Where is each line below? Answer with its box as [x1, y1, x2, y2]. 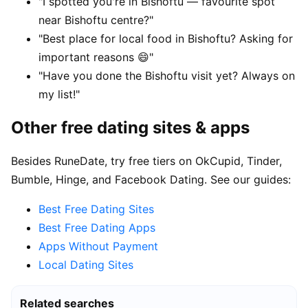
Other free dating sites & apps [11, 118, 250, 138]
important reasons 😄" [38, 50, 153, 65]
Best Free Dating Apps [38, 221, 155, 235]
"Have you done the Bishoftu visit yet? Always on [38, 69, 295, 83]
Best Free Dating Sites [38, 202, 154, 217]
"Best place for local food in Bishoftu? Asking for [38, 32, 293, 46]
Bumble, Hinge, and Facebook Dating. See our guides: [11, 173, 291, 187]
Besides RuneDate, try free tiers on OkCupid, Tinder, [11, 154, 282, 168]
